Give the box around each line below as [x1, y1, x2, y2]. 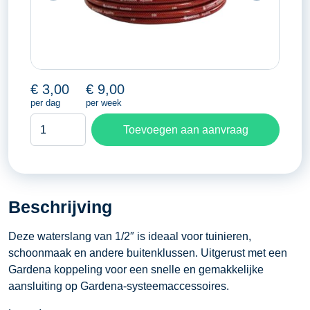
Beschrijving [8, 197, 112, 217]
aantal [30, 165, 61, 177]
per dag [30, 98, 61, 109]
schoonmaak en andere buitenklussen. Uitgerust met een [8, 246, 287, 259]
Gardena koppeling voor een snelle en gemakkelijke [8, 263, 264, 275]
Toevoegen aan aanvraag [122, 123, 248, 136]
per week [86, 98, 122, 109]
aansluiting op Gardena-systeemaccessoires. [8, 280, 229, 292]
